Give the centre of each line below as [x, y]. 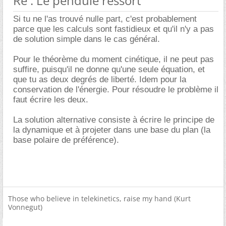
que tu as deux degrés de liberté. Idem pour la [100, 79]
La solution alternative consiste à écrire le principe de [114, 120]
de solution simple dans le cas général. [87, 39]
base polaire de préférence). [66, 140]
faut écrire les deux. [51, 100]
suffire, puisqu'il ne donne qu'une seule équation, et [109, 69]
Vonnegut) [25, 207]
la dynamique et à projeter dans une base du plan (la [112, 130]
